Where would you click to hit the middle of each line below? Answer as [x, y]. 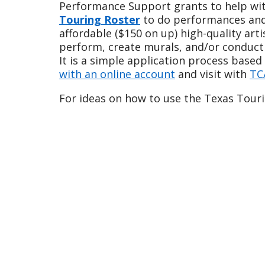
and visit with [212, 74]
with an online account [117, 74]
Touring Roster [100, 19]
